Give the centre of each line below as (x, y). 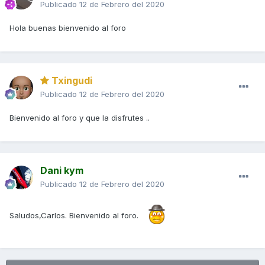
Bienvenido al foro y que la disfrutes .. (81, 118)
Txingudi (71, 81)
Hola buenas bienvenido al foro (69, 28)
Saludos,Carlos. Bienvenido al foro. (74, 215)
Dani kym (62, 171)
